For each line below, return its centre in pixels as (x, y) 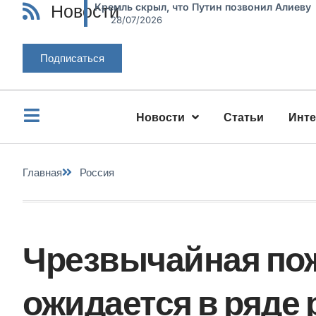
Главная (42, 172)
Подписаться (72, 58)
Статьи (244, 117)
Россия (97, 172)
